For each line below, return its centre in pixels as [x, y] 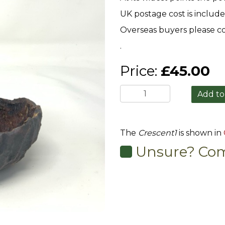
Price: [140, 71]
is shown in [200, 133]
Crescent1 [157, 133]
